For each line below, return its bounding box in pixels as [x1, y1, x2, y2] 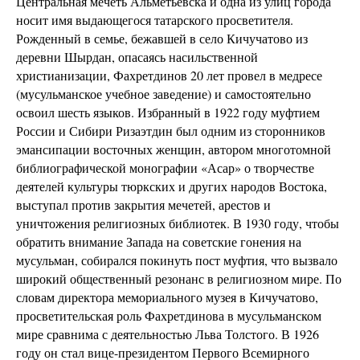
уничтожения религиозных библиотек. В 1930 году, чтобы [16, 215, 339, 231]
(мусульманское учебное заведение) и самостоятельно [16, 85, 311, 102]
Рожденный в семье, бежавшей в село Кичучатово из [16, 30, 308, 47]
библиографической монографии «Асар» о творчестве [16, 159, 314, 176]
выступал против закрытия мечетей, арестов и [16, 196, 271, 213]
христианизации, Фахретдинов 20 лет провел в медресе [16, 67, 322, 84]
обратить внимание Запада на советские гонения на [16, 233, 301, 250]
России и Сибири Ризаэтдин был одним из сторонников [16, 122, 325, 139]
